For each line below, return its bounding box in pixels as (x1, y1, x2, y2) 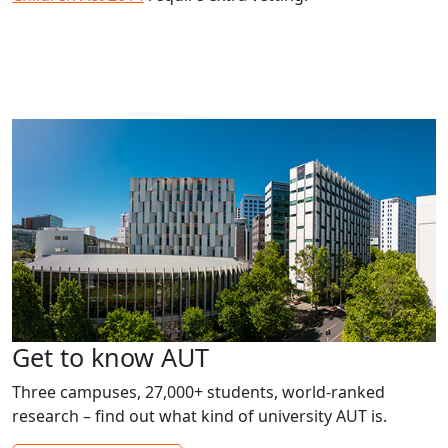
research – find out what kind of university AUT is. (12, 405, 387, 428)
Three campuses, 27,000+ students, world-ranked (12, 381, 385, 404)
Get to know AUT (12, 340, 209, 375)
